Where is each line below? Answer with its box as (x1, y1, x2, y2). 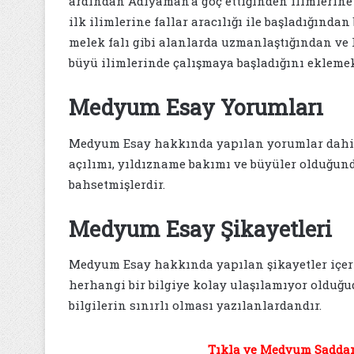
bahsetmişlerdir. (69, 175, 165, 192)
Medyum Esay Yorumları (69, 93, 323, 121)
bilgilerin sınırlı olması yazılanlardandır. (69, 297, 322, 313)
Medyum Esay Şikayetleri (69, 214, 332, 243)
